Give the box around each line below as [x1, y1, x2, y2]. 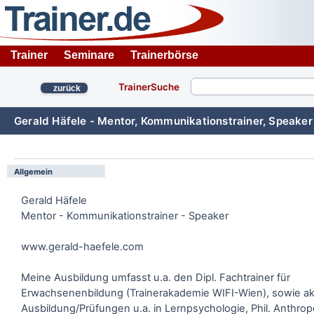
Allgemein [14, 167, 53, 177]
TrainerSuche [118, 81, 179, 93]
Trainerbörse [130, 49, 198, 61]
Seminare [64, 49, 114, 61]
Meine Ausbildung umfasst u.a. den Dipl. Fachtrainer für [21, 271, 290, 284]
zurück [53, 83, 81, 93]
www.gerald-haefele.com [21, 240, 144, 253]
